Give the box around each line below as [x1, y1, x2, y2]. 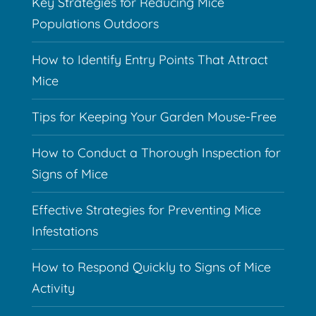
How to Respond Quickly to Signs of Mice [31, 259, 271, 276]
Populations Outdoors [31, 16, 159, 32]
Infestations [31, 223, 98, 240]
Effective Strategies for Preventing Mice [31, 202, 261, 219]
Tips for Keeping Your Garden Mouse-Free [31, 109, 276, 126]
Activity [31, 280, 75, 297]
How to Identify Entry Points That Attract [31, 51, 268, 68]
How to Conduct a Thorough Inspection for [31, 145, 281, 162]
